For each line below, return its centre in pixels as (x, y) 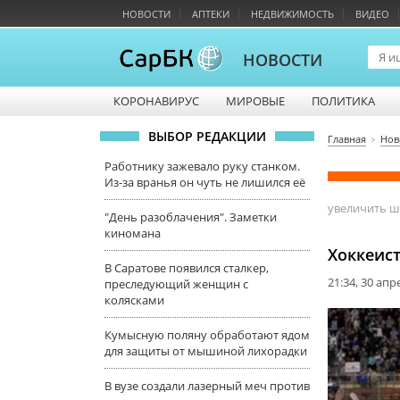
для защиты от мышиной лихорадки (206, 351)
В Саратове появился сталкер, (187, 268)
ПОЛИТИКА (343, 101)
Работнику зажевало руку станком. (202, 166)
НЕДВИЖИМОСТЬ (292, 14)
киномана (133, 233)
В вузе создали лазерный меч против (207, 386)
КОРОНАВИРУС (156, 101)
